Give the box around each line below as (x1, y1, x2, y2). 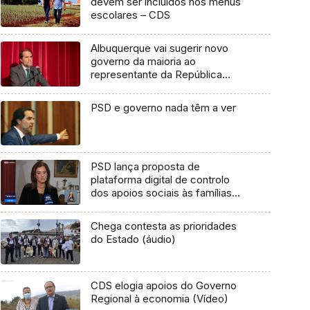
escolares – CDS (90, 8, 170, 22)
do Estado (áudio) (90, 232, 176, 246)
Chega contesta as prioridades (90, 219, 237, 233)
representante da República (90, 68, 222, 82)
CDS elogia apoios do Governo (90, 278, 237, 292)
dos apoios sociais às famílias (90, 186, 232, 200)
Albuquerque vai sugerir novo (90, 42, 228, 55)
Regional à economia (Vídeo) (90, 291, 228, 305)
